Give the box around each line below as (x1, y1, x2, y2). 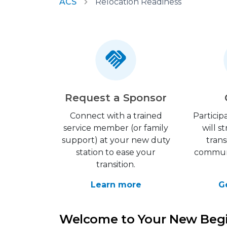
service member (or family (63, 123, 169, 133)
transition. (96, 160, 136, 169)
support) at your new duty (61, 135, 170, 145)
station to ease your (76, 147, 156, 157)
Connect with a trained (69, 111, 162, 121)
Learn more (90, 180, 141, 190)
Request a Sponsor (65, 92, 167, 104)
